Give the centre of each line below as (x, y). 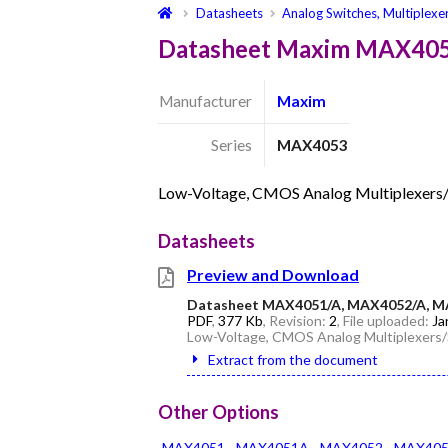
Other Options (218, 411)
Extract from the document (293, 359)
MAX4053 (313, 144)
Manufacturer (205, 100)
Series (231, 144)
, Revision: (296, 320)
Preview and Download (273, 274)
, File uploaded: (384, 320)
